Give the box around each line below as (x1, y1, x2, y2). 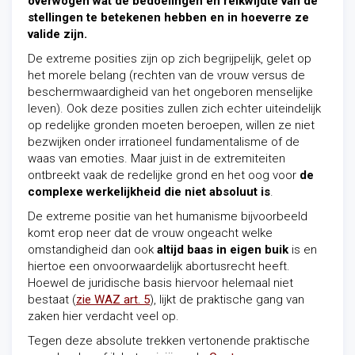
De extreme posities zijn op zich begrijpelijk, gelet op (28, 52, 311, 66)
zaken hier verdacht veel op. (28, 309, 179, 323)
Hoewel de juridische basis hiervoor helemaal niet (28, 276, 293, 290)
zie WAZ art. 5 (76, 292, 150, 307)
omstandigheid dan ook (28, 242, 157, 257)
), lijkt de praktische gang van (150, 292, 304, 307)
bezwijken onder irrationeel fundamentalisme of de (28, 135, 300, 149)
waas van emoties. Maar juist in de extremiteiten (28, 151, 285, 166)
